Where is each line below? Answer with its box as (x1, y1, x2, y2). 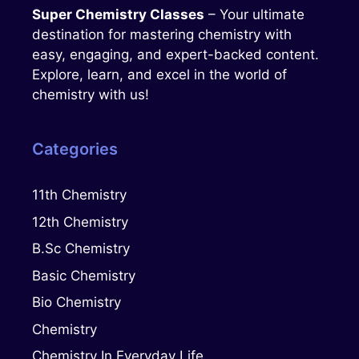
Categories (32, 139, 118, 159)
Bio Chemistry (32, 294, 121, 311)
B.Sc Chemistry (32, 240, 130, 257)
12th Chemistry (32, 213, 128, 230)
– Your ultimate (204, 6, 305, 23)
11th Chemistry (32, 187, 127, 204)
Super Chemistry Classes (32, 6, 204, 23)
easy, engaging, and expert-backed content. (32, 46, 319, 63)
